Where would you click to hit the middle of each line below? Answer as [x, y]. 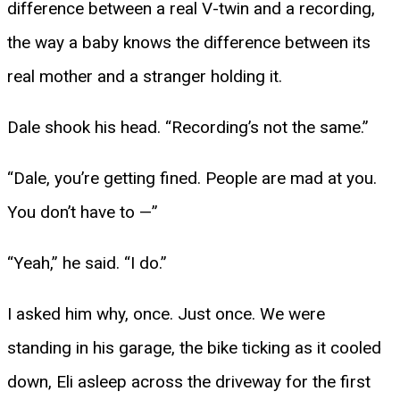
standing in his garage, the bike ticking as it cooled [194, 347]
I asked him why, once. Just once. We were [166, 313]
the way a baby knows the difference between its [189, 42]
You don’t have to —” [83, 212]
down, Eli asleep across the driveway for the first [189, 381]
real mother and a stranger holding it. [145, 76]
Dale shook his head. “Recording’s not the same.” [188, 127]
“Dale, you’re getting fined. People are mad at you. [192, 178]
